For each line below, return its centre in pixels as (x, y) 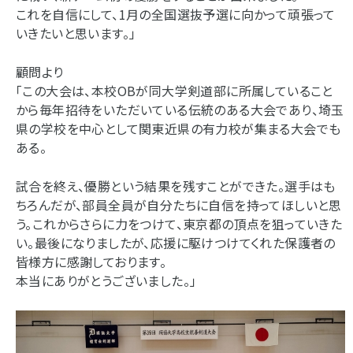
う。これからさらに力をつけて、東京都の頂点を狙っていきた (179, 224)
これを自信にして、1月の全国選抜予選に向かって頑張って (176, 14)
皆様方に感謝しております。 (91, 262)
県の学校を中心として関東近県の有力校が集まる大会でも (178, 129)
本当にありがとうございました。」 (106, 281)
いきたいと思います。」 (76, 33)
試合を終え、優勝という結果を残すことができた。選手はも (176, 186)
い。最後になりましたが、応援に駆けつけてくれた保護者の (176, 243)
